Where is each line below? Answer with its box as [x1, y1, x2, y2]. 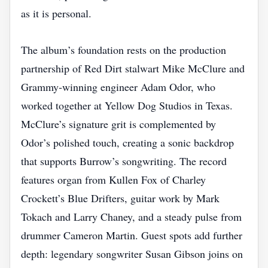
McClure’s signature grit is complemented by [21, 117, 216, 131]
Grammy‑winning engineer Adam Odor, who [21, 80, 215, 94]
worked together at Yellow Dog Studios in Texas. [21, 98, 233, 112]
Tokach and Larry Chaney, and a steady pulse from [21, 209, 242, 224]
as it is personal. [21, 6, 92, 20]
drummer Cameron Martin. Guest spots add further [21, 228, 242, 242]
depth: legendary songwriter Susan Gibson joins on [21, 246, 243, 261]
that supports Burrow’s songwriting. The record [21, 154, 227, 168]
